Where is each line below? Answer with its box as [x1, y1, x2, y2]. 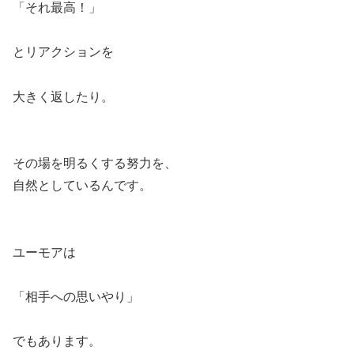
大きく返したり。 [13, 89, 114, 104]
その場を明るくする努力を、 [13, 156, 177, 171]
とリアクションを [13, 44, 114, 58]
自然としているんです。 [13, 179, 152, 193]
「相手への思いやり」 [13, 290, 139, 304]
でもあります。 [13, 334, 101, 348]
